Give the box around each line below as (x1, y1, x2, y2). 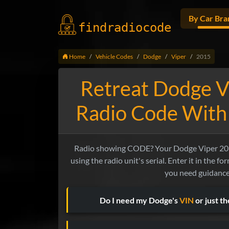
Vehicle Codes (96, 52, 133, 60)
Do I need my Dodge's (100, 195, 179, 205)
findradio (78, 20, 143, 35)
